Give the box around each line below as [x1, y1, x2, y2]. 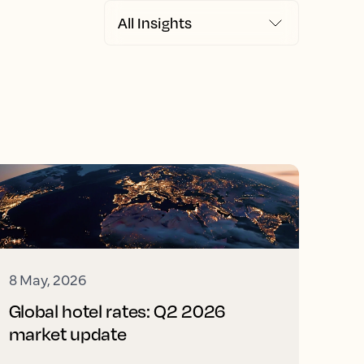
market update [8, 323, 127, 344]
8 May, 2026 [8, 269, 86, 289]
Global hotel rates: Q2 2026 [8, 300, 227, 322]
